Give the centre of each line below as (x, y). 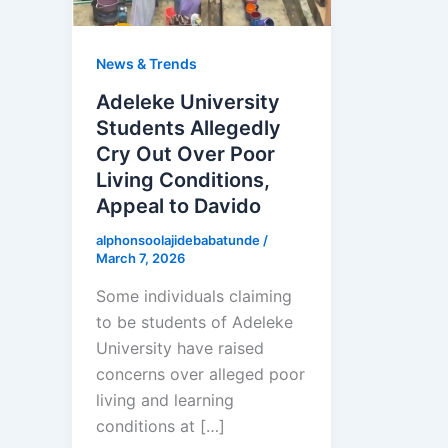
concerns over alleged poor (200, 373)
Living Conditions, (183, 180)
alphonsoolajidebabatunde (179, 240)
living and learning (165, 399)
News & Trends (146, 64)
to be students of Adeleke (194, 321)
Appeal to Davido (178, 206)
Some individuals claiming (194, 295)
